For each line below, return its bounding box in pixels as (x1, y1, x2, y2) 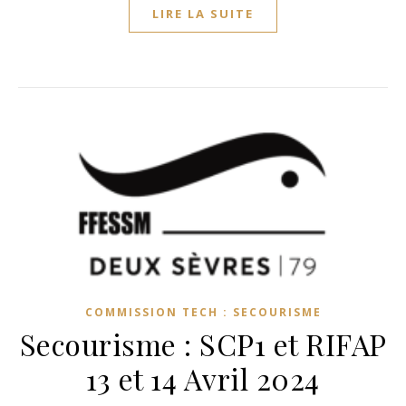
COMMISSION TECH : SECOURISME (84, 304, 322, 320)
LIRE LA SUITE (152, 5, 254, 22)
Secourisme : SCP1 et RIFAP (19, 324, 387, 363)
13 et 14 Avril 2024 (86, 358, 320, 398)
